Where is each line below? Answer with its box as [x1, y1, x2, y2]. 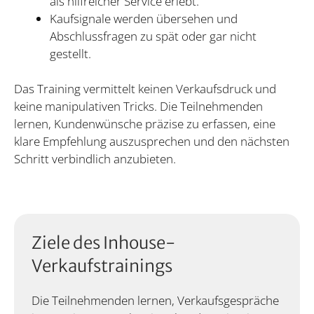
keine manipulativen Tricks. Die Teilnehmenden [14, 98, 263, 115]
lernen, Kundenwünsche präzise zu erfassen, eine [14, 116, 275, 132]
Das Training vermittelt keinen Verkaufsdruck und [14, 81, 276, 97]
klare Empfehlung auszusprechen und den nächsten [14, 133, 289, 150]
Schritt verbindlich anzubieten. [14, 151, 176, 168]
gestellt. [50, 45, 91, 62]
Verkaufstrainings [32, 254, 172, 277]
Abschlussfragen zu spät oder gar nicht [50, 27, 257, 44]
